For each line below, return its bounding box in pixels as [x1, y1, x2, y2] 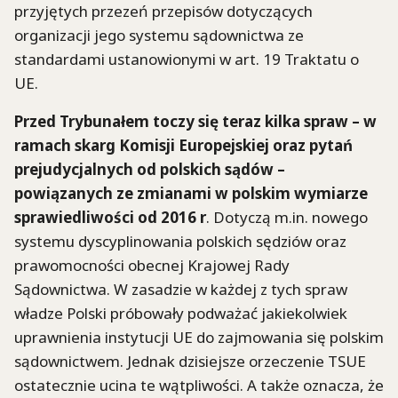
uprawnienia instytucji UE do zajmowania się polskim [14, 326, 384, 347]
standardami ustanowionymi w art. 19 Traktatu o [14, 49, 359, 70]
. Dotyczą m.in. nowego [206, 206, 368, 227]
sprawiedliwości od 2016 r [14, 206, 206, 227]
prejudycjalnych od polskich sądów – [14, 158, 285, 179]
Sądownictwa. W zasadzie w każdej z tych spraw [14, 278, 347, 299]
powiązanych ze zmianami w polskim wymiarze [14, 182, 368, 203]
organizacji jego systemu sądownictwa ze [14, 25, 304, 46]
